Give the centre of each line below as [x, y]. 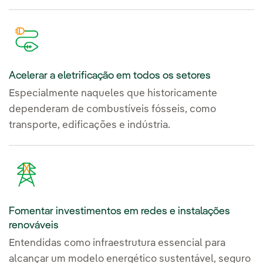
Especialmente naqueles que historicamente [113, 93]
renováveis [34, 226]
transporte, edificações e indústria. [90, 125]
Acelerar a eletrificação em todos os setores [110, 75]
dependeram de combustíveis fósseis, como [112, 109]
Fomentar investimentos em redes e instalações [119, 212]
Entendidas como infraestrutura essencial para [117, 244]
